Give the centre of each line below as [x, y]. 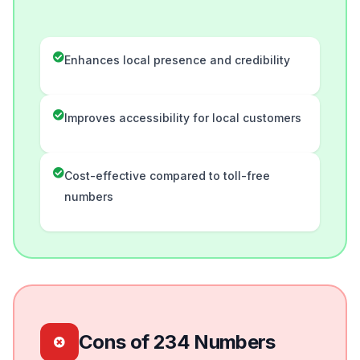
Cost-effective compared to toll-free [167, 176]
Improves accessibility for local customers [183, 118]
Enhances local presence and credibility [177, 60]
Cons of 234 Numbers [177, 342]
